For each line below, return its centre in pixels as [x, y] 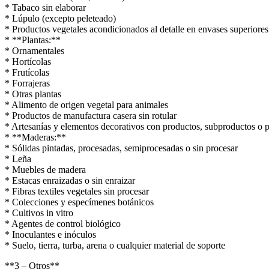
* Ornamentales [35, 50]
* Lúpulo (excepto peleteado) [60, 18]
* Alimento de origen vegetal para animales [86, 104]
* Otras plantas [33, 94]
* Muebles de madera [45, 169]
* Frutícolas [27, 72]
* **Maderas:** [35, 137]
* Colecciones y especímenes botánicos [79, 202]
